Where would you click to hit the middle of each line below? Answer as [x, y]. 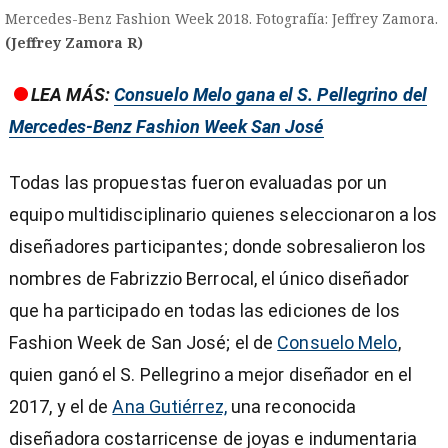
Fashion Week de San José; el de [143, 342]
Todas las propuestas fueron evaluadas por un [198, 182]
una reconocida [291, 406]
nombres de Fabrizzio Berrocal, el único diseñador [209, 278]
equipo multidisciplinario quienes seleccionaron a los [223, 214]
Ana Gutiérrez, [169, 406]
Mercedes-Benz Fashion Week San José [166, 126]
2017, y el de [61, 406]
